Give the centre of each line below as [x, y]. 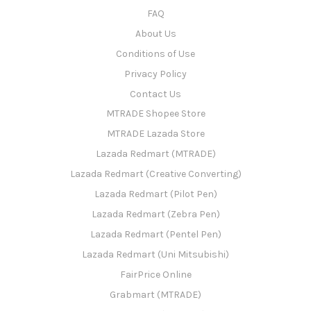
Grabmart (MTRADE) [155, 295]
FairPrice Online [155, 275]
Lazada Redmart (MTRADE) [155, 154]
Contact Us [155, 94]
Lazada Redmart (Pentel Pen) [155, 235]
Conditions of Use [155, 53]
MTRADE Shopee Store [155, 114]
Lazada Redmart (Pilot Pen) [155, 194]
